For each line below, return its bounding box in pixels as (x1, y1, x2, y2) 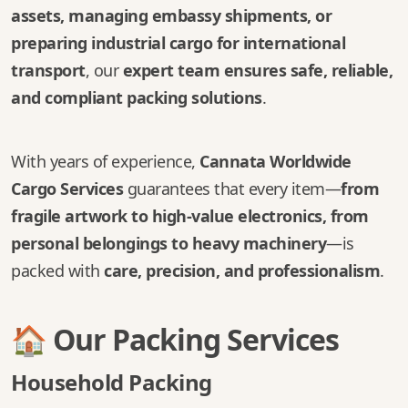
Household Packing (11, 367, 212, 397)
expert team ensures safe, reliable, (122, 59, 393, 81)
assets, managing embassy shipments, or (11, 5, 331, 26)
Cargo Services (11, 178, 123, 199)
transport (11, 59, 86, 81)
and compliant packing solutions (11, 87, 262, 108)
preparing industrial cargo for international (11, 32, 345, 54)
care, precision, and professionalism (104, 260, 380, 281)
